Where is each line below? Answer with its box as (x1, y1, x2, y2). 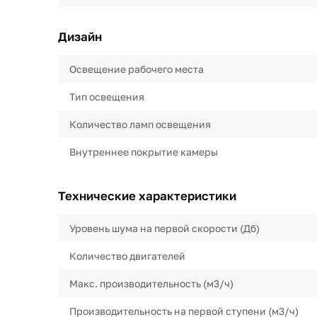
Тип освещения (69, 91, 144, 103)
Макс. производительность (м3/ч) (69, 277, 234, 289)
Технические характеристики (58, 188, 236, 203)
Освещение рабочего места (69, 63, 204, 75)
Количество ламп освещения (69, 118, 211, 130)
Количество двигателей (69, 250, 185, 262)
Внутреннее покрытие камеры (69, 146, 218, 158)
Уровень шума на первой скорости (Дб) (69, 222, 260, 234)
